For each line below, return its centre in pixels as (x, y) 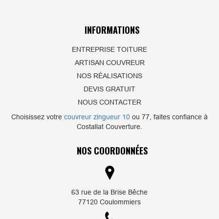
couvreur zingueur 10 (97, 117)
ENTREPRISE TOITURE (109, 49)
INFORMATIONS (112, 30)
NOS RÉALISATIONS (109, 76)
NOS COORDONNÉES (112, 150)
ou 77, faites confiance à (169, 117)
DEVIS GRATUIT (109, 89)
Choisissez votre (38, 117)
